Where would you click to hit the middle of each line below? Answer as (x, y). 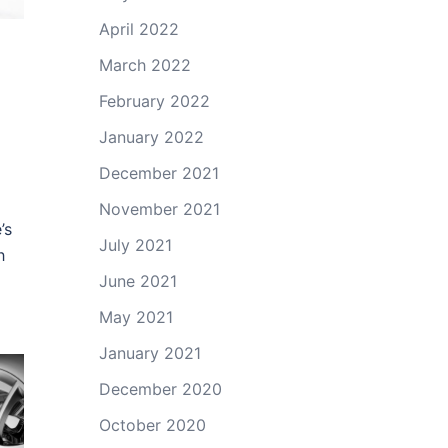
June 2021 (137, 281)
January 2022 (151, 137)
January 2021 (149, 353)
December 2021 (158, 173)
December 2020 (160, 389)
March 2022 (144, 65)
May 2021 (135, 317)
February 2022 (154, 101)
